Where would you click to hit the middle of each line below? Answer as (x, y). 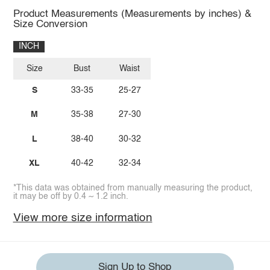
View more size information (83, 218)
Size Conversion (50, 24)
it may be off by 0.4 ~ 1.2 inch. (71, 197)
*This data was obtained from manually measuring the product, (133, 188)
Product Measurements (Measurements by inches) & (132, 14)
